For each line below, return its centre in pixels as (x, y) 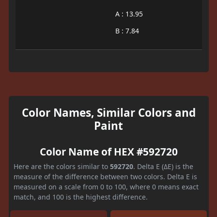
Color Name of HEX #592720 (108, 151)
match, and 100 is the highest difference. (81, 197)
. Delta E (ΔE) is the (163, 166)
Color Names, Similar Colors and (108, 112)
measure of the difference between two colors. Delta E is (105, 176)
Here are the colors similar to (62, 166)
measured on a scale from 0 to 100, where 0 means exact (106, 186)
